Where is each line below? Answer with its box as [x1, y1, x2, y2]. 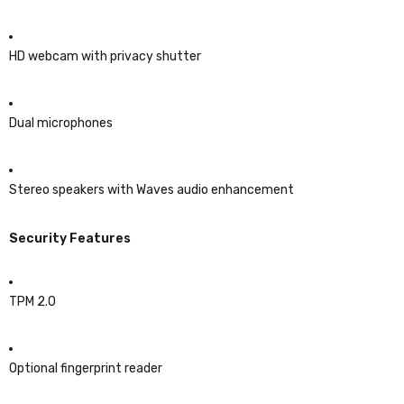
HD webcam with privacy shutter [9, 48, 201, 64]
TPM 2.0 [9, 293, 56, 309]
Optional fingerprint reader [9, 360, 162, 376]
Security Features [9, 230, 131, 246]
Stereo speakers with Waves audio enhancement [9, 181, 294, 197]
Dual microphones [9, 115, 113, 131]
